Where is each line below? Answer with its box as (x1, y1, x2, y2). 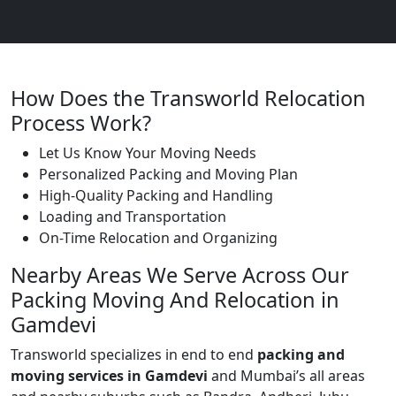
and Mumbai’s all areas (208, 366, 365, 385)
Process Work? (11, 109, 151, 137)
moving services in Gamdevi (11, 366, 208, 385)
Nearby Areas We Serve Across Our (11, 261, 349, 289)
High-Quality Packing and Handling (39, 186, 273, 205)
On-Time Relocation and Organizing (39, 228, 278, 247)
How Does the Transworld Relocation (11, 84, 366, 112)
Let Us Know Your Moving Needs (39, 143, 256, 163)
